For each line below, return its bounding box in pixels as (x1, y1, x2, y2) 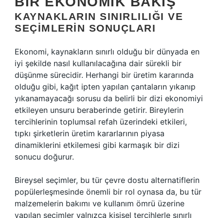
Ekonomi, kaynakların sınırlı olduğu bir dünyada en (15, 47, 200, 56)
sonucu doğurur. (15, 152, 74, 162)
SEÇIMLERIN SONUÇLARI (15, 22, 156, 34)
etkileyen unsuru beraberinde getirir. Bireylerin (15, 105, 183, 115)
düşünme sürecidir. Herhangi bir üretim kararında (15, 70, 194, 80)
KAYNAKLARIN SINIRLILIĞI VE (15, 11, 183, 22)
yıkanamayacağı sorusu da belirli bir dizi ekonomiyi (15, 93, 203, 103)
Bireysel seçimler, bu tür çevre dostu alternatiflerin (15, 175, 200, 185)
